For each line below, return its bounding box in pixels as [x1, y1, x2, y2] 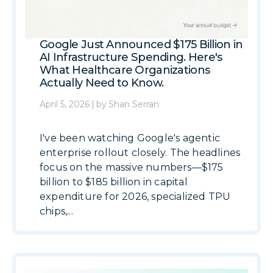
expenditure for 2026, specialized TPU [40, 191, 231, 203]
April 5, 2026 [40, 99, 90, 110]
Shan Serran [108, 99, 159, 110]
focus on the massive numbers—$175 [40, 161, 224, 174]
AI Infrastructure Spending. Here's [40, 51, 222, 65]
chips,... [40, 205, 73, 218]
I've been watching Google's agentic [40, 132, 220, 144]
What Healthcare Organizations [40, 63, 210, 77]
